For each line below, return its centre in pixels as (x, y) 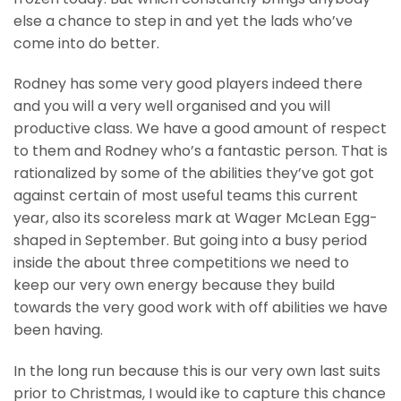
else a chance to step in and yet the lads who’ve (183, 21)
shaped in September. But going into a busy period (190, 241)
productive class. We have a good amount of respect (200, 129)
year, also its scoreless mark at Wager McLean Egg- (196, 218)
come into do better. (86, 43)
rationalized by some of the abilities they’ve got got (194, 174)
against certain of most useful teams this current (186, 196)
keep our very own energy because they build (174, 286)
